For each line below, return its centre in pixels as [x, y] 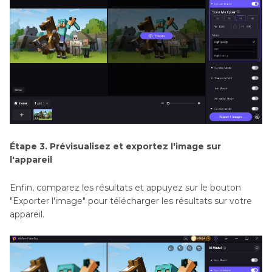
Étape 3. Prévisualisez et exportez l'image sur [115, 147]
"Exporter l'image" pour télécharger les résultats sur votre [131, 201]
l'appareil [31, 160]
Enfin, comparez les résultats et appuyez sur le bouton [125, 188]
